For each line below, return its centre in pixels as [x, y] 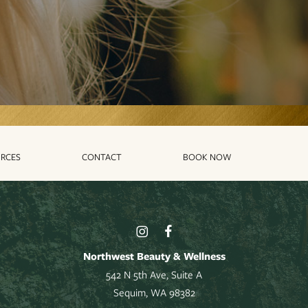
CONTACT [101, 157]
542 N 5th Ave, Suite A [154, 274]
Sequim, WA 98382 [154, 292]
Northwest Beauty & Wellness [154, 256]
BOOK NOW [207, 157]
